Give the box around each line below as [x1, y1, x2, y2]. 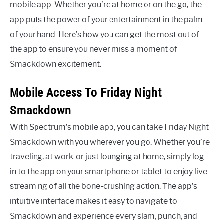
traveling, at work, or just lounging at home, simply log [10, 151, 204, 161]
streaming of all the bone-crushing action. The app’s [10, 181, 197, 191]
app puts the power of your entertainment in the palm [10, 14, 203, 24]
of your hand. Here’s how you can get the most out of [10, 29, 199, 39]
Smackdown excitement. [10, 59, 101, 69]
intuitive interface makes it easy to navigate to [10, 196, 177, 206]
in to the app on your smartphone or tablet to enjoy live [10, 166, 207, 176]
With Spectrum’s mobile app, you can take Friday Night [10, 122, 209, 132]
